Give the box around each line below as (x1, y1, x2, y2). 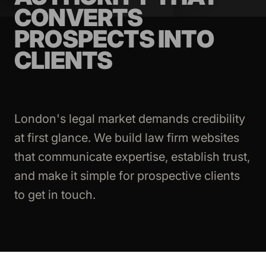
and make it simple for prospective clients (14, 169, 240, 183)
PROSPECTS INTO (14, 24, 214, 53)
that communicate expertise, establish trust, (14, 150, 250, 164)
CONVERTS (14, 3, 143, 32)
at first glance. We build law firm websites (14, 131, 239, 145)
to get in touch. (14, 188, 96, 202)
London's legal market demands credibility (14, 112, 245, 126)
